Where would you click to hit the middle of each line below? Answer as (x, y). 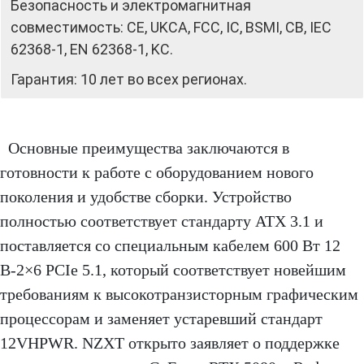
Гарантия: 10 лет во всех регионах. (129, 79)
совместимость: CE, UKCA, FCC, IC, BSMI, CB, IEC (171, 27)
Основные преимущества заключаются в (149, 147)
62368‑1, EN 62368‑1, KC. (92, 49)
